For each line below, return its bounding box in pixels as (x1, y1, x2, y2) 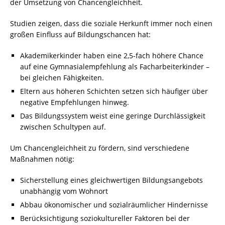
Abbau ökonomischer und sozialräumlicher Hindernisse (20, 200, 208, 209)
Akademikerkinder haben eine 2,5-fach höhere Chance (20, 51, 203, 60)
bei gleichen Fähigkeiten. (20, 73, 104, 82)
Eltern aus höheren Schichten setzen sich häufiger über (20, 86, 208, 96)
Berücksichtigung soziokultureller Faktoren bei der (20, 213, 190, 223)
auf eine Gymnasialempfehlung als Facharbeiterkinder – (20, 62, 209, 71)
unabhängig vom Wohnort (20, 186, 108, 196)
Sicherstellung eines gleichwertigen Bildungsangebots (20, 175, 203, 185)
